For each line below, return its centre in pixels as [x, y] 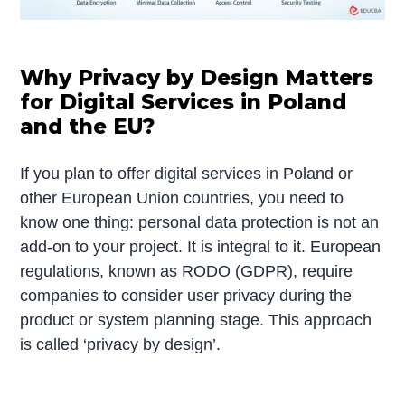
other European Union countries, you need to [182, 198]
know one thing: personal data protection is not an [200, 222]
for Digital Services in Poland [184, 102]
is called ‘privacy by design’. [121, 344]
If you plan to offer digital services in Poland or [187, 173]
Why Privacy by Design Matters [197, 77]
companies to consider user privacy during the [186, 295]
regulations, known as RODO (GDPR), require [187, 271]
